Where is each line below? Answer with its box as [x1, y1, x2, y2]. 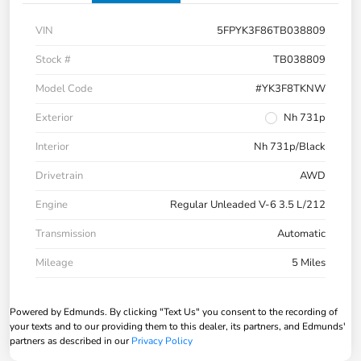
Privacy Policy [131, 334, 193, 348]
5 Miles [292, 255, 326, 271]
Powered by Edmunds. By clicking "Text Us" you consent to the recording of [10, 305, 338, 319]
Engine [35, 197, 68, 213]
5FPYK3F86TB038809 [217, 23, 326, 39]
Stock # [35, 52, 71, 68]
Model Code [35, 81, 93, 97]
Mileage [35, 255, 73, 271]
